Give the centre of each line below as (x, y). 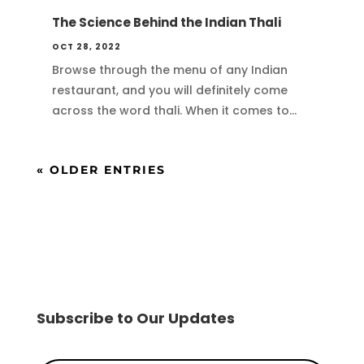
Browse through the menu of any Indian (169, 70)
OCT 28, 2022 (86, 47)
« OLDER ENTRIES (101, 170)
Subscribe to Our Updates (135, 318)
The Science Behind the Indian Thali (166, 23)
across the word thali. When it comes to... (174, 111)
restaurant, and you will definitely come (169, 91)
